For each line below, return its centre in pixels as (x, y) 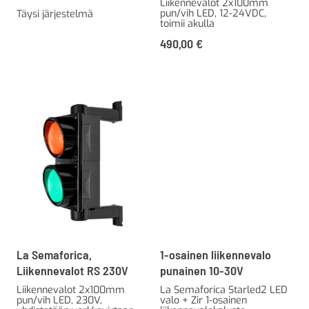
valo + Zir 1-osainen (203, 301)
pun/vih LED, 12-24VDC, (213, 14)
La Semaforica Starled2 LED (224, 290)
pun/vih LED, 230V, (59, 301)
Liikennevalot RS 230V (72, 271)
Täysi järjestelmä (55, 14)
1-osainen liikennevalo (216, 255)
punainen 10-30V (202, 271)
